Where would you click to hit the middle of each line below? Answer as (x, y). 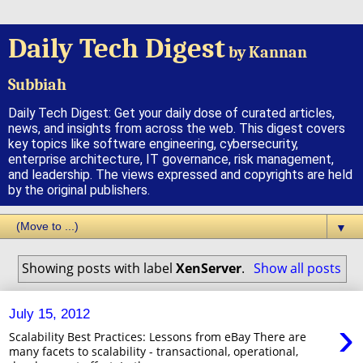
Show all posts (297, 268)
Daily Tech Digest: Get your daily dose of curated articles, (171, 113)
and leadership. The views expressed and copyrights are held (180, 175)
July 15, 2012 (49, 314)
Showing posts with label (99, 268)
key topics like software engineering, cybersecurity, (153, 144)
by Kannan (266, 52)
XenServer (209, 268)
